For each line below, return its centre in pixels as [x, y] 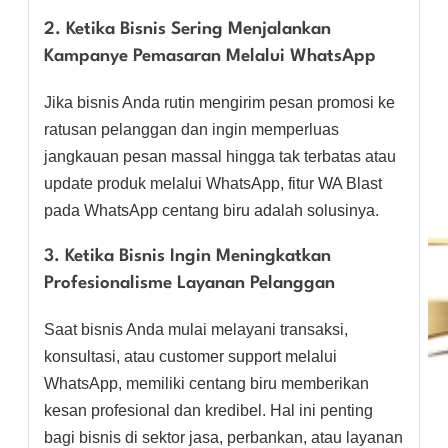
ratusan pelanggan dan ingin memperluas [191, 130]
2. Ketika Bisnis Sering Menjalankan [187, 30]
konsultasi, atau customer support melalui [190, 357]
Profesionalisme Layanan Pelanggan [189, 284]
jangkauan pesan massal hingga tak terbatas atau [220, 157]
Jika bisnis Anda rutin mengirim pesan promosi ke [219, 103]
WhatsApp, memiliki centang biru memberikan [206, 384]
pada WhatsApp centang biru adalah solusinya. [211, 211]
